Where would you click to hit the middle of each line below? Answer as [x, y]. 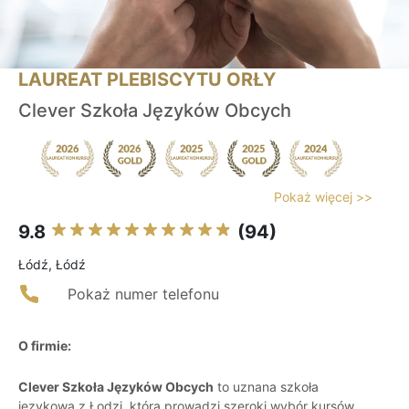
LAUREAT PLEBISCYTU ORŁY [147, 80]
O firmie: [45, 346]
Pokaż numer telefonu [143, 294]
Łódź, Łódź [52, 265]
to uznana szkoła [266, 387]
